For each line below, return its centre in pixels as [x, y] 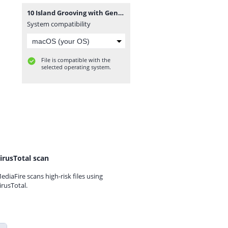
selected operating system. [76, 67]
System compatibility [59, 24]
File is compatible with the [76, 60]
